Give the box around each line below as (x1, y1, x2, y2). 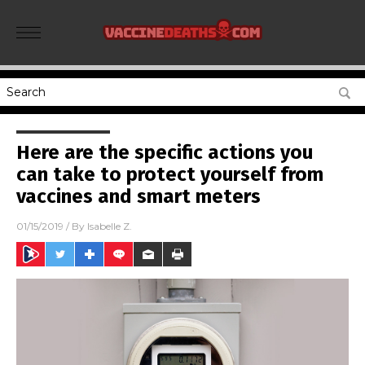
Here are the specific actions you (16, 141, 313, 164)
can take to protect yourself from (16, 163, 323, 186)
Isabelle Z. (87, 220, 132, 233)
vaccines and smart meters (16, 185, 261, 208)
